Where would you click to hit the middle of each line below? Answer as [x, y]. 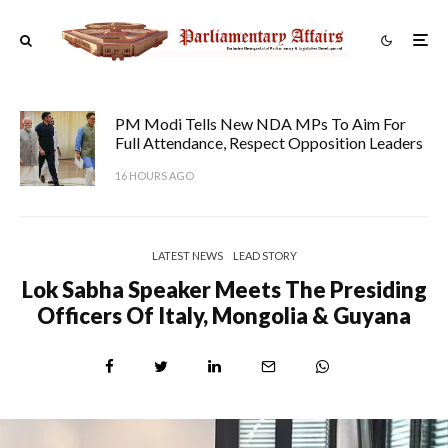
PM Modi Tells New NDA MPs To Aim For [260, 123]
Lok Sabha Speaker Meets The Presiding [224, 289]
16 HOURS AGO [154, 175]
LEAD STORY [264, 255]
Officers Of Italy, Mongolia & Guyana [224, 315]
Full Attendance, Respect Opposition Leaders [269, 142]
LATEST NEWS [187, 255]
